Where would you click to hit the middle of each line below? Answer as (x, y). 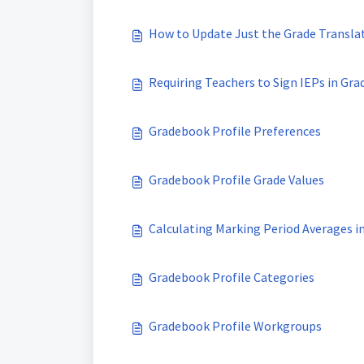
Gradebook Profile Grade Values (236, 180)
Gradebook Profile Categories (232, 277)
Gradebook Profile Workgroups (235, 326)
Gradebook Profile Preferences (235, 131)
